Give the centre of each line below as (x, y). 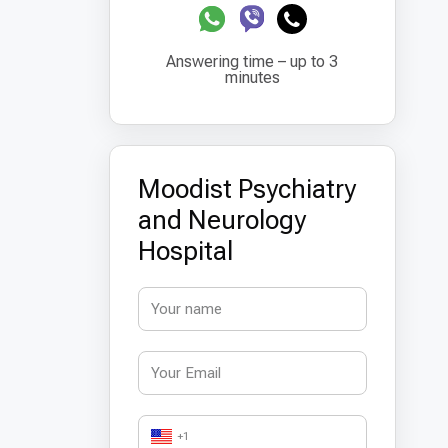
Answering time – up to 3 (252, 61)
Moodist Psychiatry (246, 189)
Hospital (185, 251)
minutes (252, 77)
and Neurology (221, 220)
